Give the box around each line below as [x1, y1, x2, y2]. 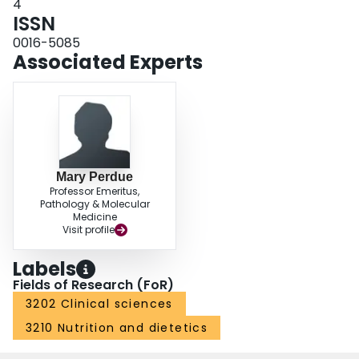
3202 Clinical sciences [26, 296, 173, 313]
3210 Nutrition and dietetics [26, 320, 208, 337]
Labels [13, 256, 76, 283]
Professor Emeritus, [50, 184, 139, 199]
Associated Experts [13, 49, 203, 76]
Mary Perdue [56, 170, 133, 184]
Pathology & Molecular [39, 197, 150, 212]
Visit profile [62, 223, 115, 237]
